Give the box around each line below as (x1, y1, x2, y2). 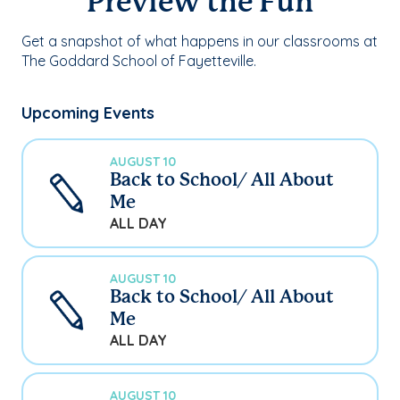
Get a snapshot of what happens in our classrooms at (21, 31, 378, 50)
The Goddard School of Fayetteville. (21, 51, 256, 70)
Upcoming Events (21, 102, 154, 123)
